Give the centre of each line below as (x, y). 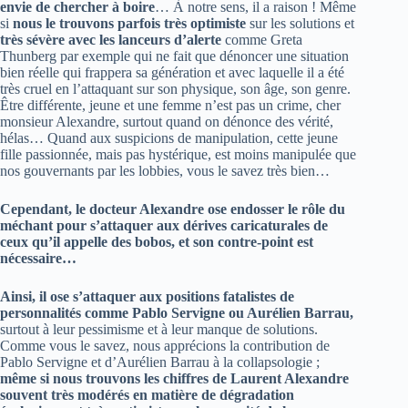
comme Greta (264, 39)
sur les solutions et (300, 23)
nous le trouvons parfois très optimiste (129, 23)
